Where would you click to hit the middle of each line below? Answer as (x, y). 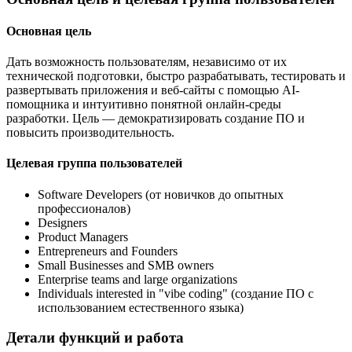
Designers (62, 222)
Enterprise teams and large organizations (137, 279)
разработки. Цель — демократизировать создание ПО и (156, 119)
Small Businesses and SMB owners (126, 265)
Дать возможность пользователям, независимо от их (147, 62)
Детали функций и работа (95, 338)
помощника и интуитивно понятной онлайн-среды (144, 104)
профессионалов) (84, 208)
